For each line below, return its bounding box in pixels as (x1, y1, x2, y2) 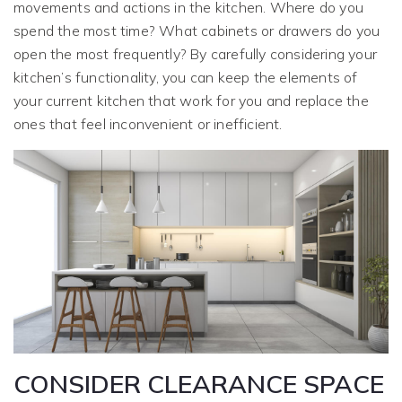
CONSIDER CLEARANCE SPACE (13, 367, 384, 399)
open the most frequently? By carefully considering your (13, 45, 378, 64)
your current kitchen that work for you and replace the (13, 92, 369, 110)
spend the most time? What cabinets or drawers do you (13, 22, 380, 40)
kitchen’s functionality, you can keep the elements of (13, 68, 358, 87)
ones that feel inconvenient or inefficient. (13, 115, 283, 134)
